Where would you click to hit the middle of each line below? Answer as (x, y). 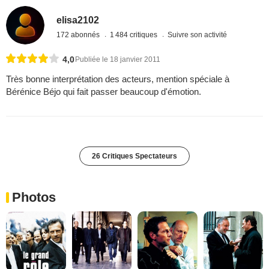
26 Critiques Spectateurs (134, 156)
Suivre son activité (198, 35)
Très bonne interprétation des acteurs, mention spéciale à (118, 79)
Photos (34, 198)
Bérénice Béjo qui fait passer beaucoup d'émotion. (104, 92)
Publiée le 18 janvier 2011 (118, 60)
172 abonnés (79, 35)
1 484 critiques (135, 35)
